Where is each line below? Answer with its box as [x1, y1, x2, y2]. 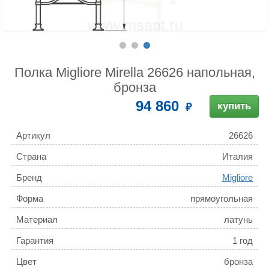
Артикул [16, 130, 50, 141]
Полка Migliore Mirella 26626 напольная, [14, 65, 255, 80]
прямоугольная [190, 193, 253, 204]
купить [217, 100, 251, 112]
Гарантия [16, 235, 53, 246]
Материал [16, 214, 58, 225]
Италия [222, 151, 253, 162]
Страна [16, 151, 46, 162]
